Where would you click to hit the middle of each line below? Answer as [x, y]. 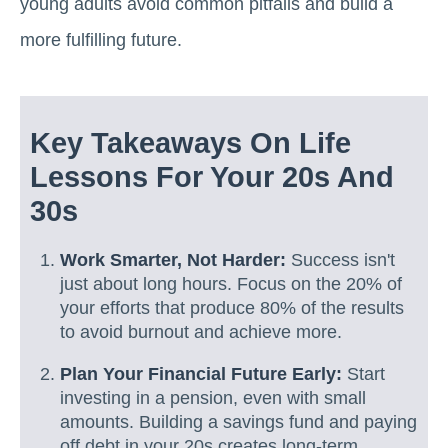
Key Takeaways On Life [190, 143]
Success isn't [340, 260]
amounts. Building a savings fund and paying [238, 421]
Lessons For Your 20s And [212, 177]
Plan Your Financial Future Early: [201, 373]
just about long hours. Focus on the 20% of [231, 284]
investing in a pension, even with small [213, 397]
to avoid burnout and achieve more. [201, 332]
